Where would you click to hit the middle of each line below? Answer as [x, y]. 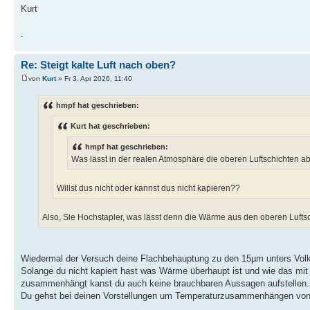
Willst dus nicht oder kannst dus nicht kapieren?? [148, 189]
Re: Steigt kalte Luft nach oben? [98, 65]
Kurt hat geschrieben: [110, 126]
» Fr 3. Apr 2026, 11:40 [94, 78]
